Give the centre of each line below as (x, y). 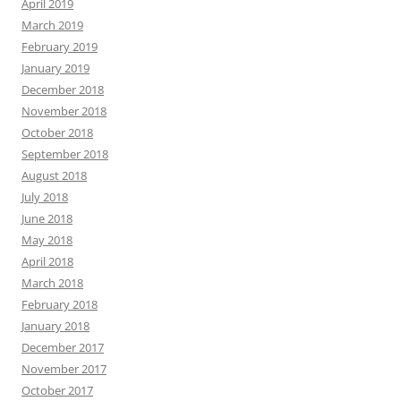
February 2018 (60, 305)
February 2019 (60, 47)
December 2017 (63, 348)
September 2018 (65, 154)
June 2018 (47, 219)
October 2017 (57, 391)
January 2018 (55, 326)
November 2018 (64, 111)
